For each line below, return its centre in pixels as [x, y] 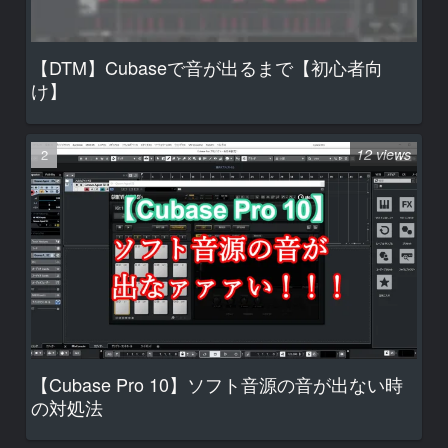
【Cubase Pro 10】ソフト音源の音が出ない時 [217, 384]
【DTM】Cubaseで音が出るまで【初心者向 [207, 67]
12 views [383, 153]
